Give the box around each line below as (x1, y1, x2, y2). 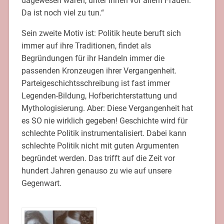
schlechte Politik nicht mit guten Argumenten (21, 140, 179, 150)
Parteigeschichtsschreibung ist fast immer (21, 78, 170, 88)
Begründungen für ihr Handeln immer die (21, 53, 164, 63)
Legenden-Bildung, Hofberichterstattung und (21, 90, 177, 100)
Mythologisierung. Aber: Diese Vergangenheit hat (21, 103, 193, 113)
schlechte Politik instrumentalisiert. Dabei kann (21, 128, 186, 138)
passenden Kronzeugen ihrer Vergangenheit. (21, 65, 176, 75)
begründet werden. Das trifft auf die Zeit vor (21, 153, 175, 163)
